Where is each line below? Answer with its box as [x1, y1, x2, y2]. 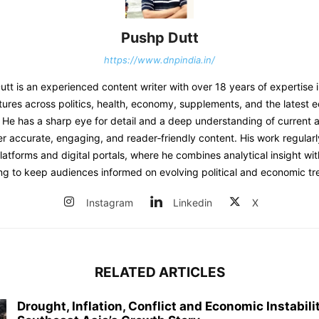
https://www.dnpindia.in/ [104, 53, 215, 66]
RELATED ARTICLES [94, 263, 225, 281]
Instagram [86, 196, 133, 209]
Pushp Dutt [120, 28, 199, 46]
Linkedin [173, 196, 212, 209]
